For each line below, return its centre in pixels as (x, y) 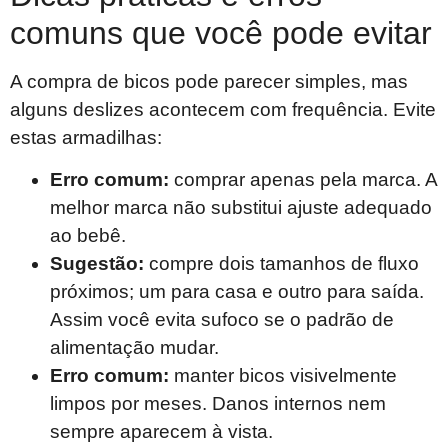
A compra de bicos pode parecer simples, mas (209, 81)
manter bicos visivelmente (283, 375)
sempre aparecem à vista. (161, 431)
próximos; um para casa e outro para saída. (237, 291)
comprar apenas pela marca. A (303, 179)
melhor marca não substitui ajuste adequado (241, 207)
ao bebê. (88, 235)
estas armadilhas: (86, 137)
